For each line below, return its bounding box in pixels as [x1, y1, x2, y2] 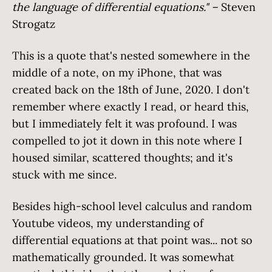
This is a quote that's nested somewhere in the [12, 49, 250, 63]
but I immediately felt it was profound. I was [12, 117, 237, 131]
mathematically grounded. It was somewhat [12, 250, 234, 264]
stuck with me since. [12, 168, 117, 182]
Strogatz [12, 17, 55, 31]
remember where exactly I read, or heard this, [12, 100, 249, 114]
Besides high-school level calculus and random [12, 199, 252, 213]
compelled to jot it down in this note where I [12, 134, 242, 148]
